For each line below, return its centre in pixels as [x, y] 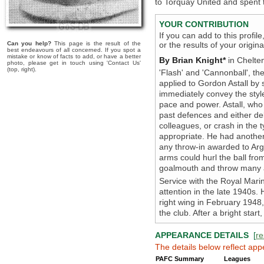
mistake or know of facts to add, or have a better [74, 56]
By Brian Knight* [192, 60]
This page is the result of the [96, 43]
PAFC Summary [180, 259]
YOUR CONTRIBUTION [204, 24]
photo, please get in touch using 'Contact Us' [74, 63]
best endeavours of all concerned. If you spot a [74, 50]
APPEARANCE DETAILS [202, 235]
